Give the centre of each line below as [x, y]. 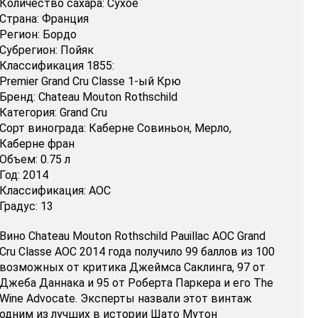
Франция [65, 19]
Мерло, [213, 128]
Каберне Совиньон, [140, 128]
